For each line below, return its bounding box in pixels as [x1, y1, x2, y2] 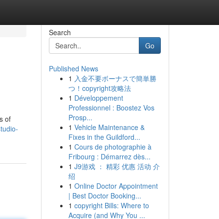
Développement [74, 93, 123, 103]
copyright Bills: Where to [74, 200, 149, 210]
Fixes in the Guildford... [68, 132, 140, 142]
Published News [48, 64, 98, 73]
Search [48, 27, 71, 37]
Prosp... [68, 112, 92, 122]
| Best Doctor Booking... [68, 191, 141, 200]
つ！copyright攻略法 [68, 83, 131, 93]
